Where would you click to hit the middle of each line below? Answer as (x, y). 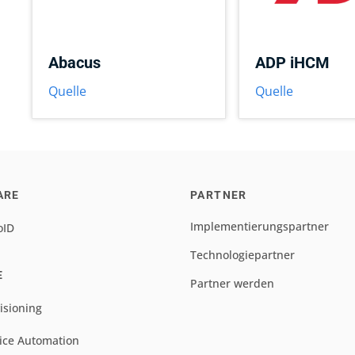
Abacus (74, 63)
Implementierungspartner (260, 226)
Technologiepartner (242, 255)
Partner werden (232, 283)
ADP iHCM (293, 63)
